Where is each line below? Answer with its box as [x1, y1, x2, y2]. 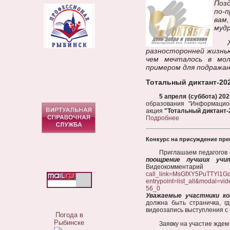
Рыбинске [54, 219, 84, 227]
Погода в [55, 211, 83, 219]
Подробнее [146, 114, 179, 122]
